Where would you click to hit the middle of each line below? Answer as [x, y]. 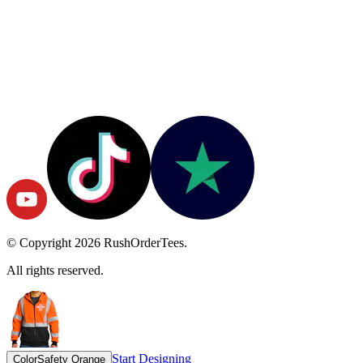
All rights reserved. [55, 242]
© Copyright [41, 215]
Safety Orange [71, 331]
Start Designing [152, 331]
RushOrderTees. [144, 215]
